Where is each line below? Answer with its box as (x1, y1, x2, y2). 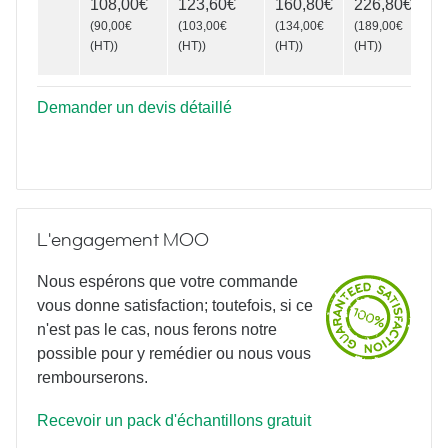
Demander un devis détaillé (37, 98, 232, 116)
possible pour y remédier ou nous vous (37, 345, 311, 363)
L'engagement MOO (37, 227, 209, 252)
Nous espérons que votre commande (37, 273, 298, 291)
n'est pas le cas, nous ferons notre (37, 321, 277, 339)
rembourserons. (37, 369, 148, 387)
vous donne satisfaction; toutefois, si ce (37, 297, 313, 315)
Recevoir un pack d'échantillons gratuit (37, 412, 311, 430)
